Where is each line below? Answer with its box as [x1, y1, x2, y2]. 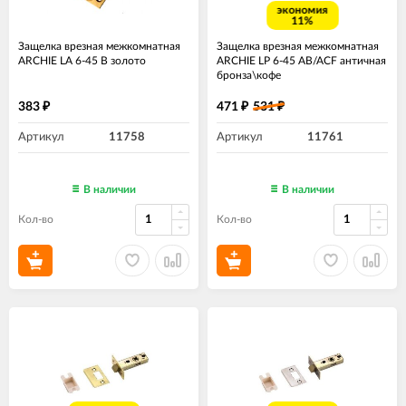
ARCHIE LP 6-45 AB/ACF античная [217, 54, 386, 66]
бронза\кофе [217, 69, 281, 81]
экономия [276, 4, 328, 15]
